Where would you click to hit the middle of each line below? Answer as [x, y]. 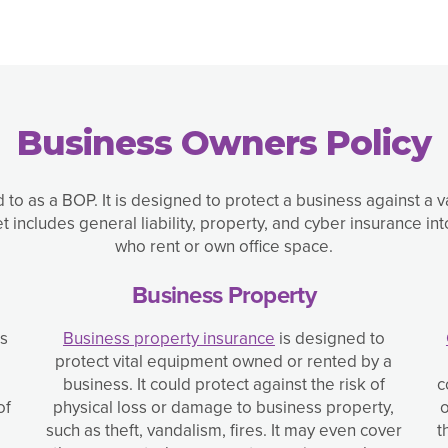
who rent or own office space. [224, 247]
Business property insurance [168, 339]
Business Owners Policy [224, 143]
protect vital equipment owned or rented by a [224, 362]
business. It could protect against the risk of [223, 385]
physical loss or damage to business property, [224, 408]
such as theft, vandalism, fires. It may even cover [223, 431]
